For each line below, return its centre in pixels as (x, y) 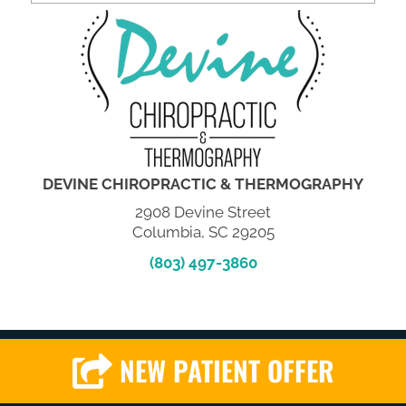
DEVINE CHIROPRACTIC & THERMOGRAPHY (203, 184)
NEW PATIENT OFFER (227, 371)
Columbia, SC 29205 (203, 232)
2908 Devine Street (203, 212)
